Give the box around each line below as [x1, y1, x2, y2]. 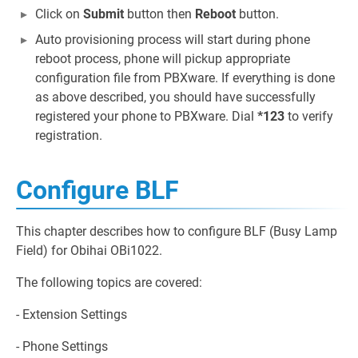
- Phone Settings [16, 338, 108, 354]
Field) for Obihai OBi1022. [16, 242, 162, 258]
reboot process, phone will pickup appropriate [35, 50, 290, 66]
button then [124, 6, 195, 22]
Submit [83, 6, 124, 22]
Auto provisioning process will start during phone [35, 31, 310, 47]
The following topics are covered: [16, 274, 202, 290]
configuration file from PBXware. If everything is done [35, 70, 335, 86]
